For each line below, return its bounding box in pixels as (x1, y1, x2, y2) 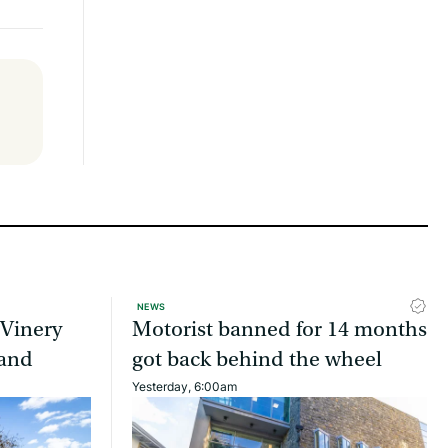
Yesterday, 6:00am (132, 377, 237, 395)
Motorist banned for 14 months (132, 316, 427, 342)
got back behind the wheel (132, 346, 382, 372)
